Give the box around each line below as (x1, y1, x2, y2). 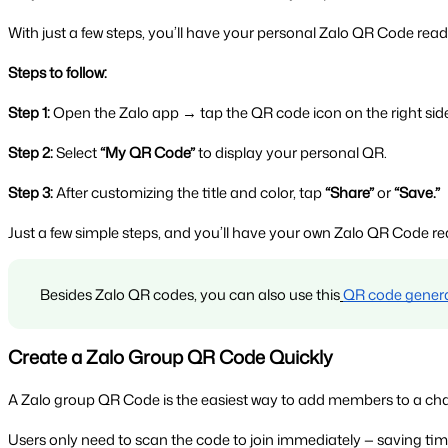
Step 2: (8, 142, 53, 164)
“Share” (325, 182, 374, 204)
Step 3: (8, 182, 53, 204)
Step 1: (8, 102, 50, 124)
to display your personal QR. (195, 142, 387, 164)
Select (53, 142, 100, 164)
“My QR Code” (100, 142, 195, 164)
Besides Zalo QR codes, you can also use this (40, 284, 340, 306)
